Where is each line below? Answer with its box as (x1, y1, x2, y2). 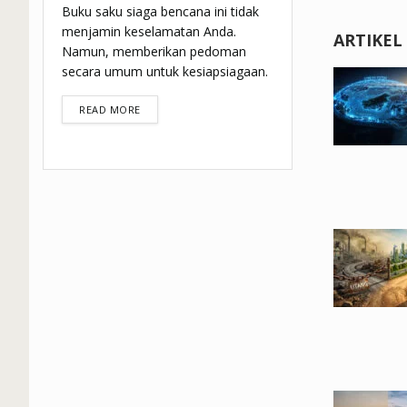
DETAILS (139, 102, 183, 116)
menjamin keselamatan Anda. (62, 23, 236, 41)
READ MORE (79, 103, 141, 117)
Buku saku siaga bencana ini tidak (62, 3, 259, 21)
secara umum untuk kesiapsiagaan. (62, 63, 268, 81)
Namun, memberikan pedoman (62, 43, 246, 61)
